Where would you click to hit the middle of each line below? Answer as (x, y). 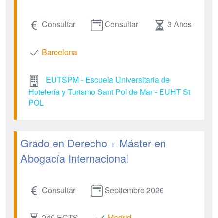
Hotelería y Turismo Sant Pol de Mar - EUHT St (109, 91)
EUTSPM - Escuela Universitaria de (108, 79)
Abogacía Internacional (74, 158)
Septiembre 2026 (134, 190)
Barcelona (60, 52)
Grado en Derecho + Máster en (93, 143)
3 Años (180, 24)
